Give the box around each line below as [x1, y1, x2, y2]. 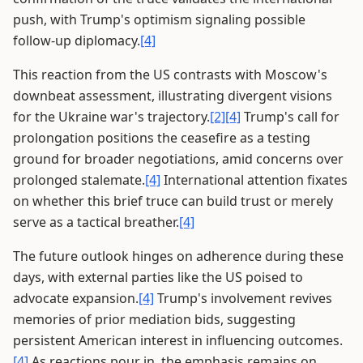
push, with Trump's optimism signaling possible [13, 11, 305, 29]
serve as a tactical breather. [13, 213, 179, 232]
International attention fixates [160, 171, 348, 190]
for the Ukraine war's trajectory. [13, 108, 210, 126]
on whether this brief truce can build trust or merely [13, 192, 333, 211]
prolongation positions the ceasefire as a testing [13, 129, 310, 147]
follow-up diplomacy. [13, 32, 140, 50]
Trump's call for [241, 108, 340, 126]
